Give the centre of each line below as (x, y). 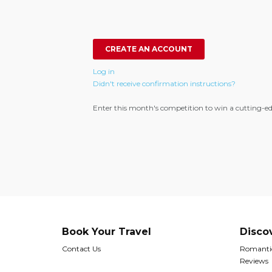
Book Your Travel (107, 232)
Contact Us (81, 249)
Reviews (254, 261)
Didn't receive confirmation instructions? (164, 83)
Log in (104, 71)
